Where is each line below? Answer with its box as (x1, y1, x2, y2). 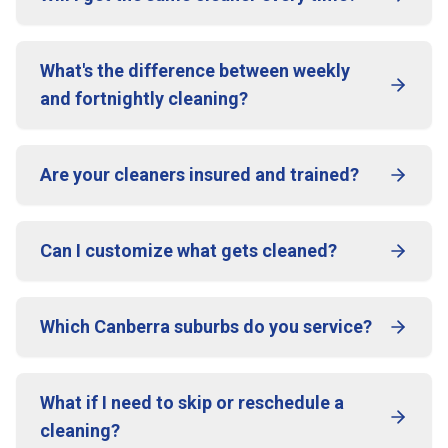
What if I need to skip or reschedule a (40, 392, 344, 413)
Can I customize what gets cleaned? (40, 240, 337, 261)
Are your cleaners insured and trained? (40, 164, 359, 185)
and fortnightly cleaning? (40, 88, 248, 109)
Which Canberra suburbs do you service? (40, 316, 372, 337)
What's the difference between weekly (40, 60, 350, 81)
